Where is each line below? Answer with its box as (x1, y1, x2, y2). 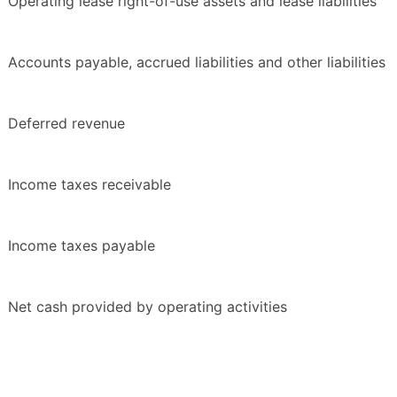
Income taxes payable (8, 237, 155, 255)
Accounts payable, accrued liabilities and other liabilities (8, 53, 385, 72)
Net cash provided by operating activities (8, 298, 287, 316)
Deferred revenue (8, 114, 125, 133)
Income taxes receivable (8, 175, 171, 194)
